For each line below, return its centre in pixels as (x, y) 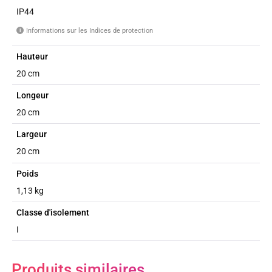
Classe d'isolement (53, 212)
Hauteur (32, 56)
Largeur (32, 134)
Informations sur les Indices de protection (90, 30)
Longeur (33, 96)
